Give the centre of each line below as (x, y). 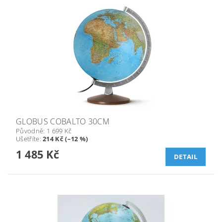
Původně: (31, 131)
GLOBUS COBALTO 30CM (63, 121)
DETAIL (186, 157)
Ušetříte (28, 139)
